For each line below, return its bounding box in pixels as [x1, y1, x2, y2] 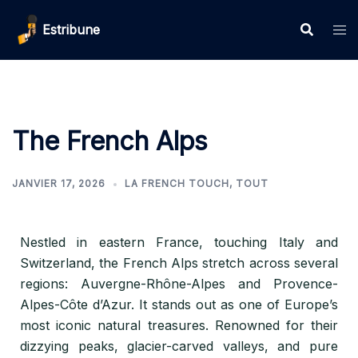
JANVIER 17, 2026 [12, 177, 105, 189]
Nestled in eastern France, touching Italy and [20, 234, 338, 250]
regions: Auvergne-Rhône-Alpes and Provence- [20, 276, 338, 292]
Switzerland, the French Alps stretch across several [20, 255, 338, 271]
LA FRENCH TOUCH [125, 177, 229, 189]
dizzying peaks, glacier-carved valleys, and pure [20, 338, 338, 354]
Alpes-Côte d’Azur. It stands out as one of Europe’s [20, 296, 338, 312]
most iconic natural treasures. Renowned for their [20, 317, 338, 333]
